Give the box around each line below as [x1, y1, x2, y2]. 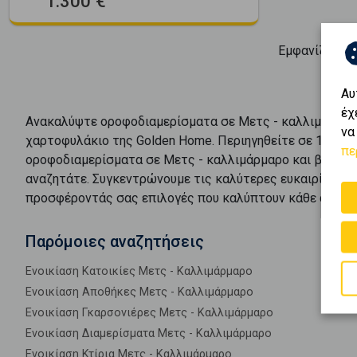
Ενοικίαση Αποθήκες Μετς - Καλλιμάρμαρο [25, 284, 253, 299]
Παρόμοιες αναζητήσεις [25, 231, 204, 251]
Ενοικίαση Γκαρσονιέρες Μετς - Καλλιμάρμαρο [25, 305, 273, 320]
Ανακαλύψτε [25, 113, 100, 129]
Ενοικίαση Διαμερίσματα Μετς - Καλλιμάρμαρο [25, 326, 272, 340]
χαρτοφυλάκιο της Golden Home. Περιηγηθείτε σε [25, 132, 316, 148]
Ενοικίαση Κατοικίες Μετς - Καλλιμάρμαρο [25, 264, 253, 278]
